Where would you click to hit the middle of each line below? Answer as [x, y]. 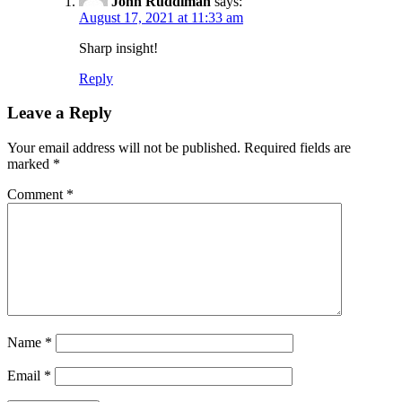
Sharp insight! [118, 48]
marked [30, 164]
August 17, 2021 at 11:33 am [161, 17]
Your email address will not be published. [124, 148]
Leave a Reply [60, 113]
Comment [37, 195]
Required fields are [297, 148]
